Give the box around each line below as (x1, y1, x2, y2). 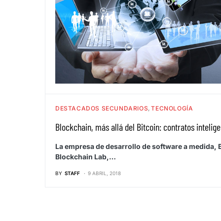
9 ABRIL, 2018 (88, 170, 121, 176)
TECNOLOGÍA (151, 104, 193, 112)
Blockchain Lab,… (55, 152, 116, 161)
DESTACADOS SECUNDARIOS (55, 104, 148, 112)
